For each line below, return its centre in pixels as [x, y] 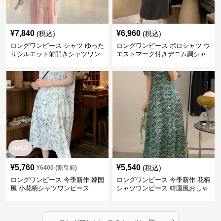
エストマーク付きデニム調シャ [161, 54]
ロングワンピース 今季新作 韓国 [57, 180]
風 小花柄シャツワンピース [50, 188]
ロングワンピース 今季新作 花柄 [163, 180]
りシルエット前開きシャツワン [55, 54]
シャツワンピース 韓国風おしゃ [162, 188]
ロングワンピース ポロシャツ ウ [163, 46]
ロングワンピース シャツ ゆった [57, 46]
